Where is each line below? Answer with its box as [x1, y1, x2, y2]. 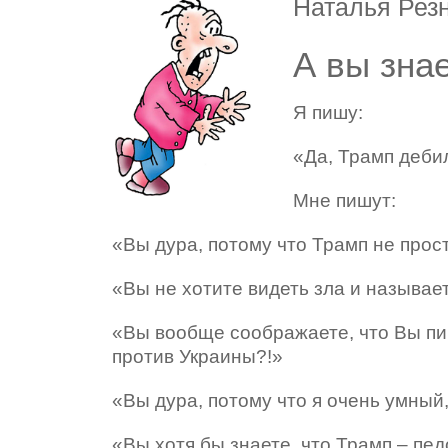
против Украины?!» [112, 345, 283, 367]
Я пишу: [293, 101, 364, 123]
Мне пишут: [293, 189, 397, 211]
